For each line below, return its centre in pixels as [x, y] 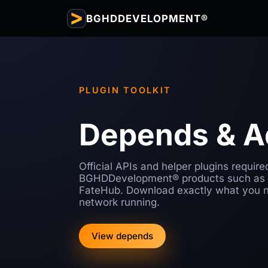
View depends [122, 236]
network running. [119, 202]
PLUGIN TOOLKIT [125, 90]
